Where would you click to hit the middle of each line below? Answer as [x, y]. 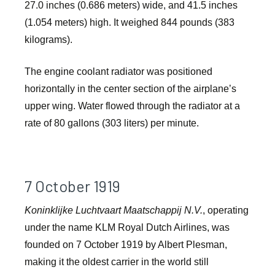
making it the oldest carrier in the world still [117, 262]
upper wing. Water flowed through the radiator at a [132, 106]
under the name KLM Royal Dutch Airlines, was [127, 228]
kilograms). [48, 40]
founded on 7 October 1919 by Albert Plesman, [126, 245]
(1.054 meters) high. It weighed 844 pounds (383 [130, 23]
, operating [226, 211]
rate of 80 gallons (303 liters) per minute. [112, 123]
